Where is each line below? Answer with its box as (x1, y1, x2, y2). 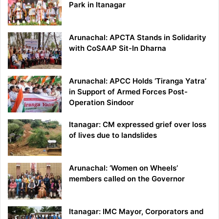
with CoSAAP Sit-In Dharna (69, 44, 166, 53)
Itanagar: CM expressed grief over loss (69, 120, 206, 130)
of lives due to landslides (69, 131, 157, 140)
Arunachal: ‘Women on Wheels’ (69, 163, 178, 173)
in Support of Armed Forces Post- (69, 87, 188, 97)
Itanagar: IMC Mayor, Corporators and (69, 207, 203, 217)
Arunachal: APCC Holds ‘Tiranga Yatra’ (69, 76, 206, 86)
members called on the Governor (69, 174, 185, 184)
